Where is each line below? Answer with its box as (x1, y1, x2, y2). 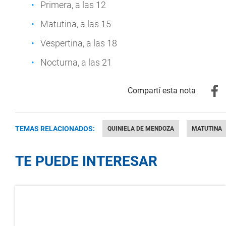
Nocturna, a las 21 (40, 57, 112, 68)
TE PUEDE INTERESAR (15, 153, 157, 169)
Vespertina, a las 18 (40, 38, 117, 48)
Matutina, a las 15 (40, 19, 111, 29)
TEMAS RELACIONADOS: (15, 125, 95, 133)
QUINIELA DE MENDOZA (107, 125, 174, 132)
